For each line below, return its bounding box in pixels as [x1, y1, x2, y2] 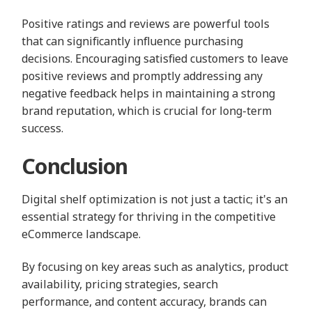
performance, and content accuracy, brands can [22, 294, 267, 310]
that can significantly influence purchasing [22, 33, 244, 49]
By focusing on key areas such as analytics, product [22, 259, 289, 275]
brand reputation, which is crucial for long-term [22, 102, 272, 118]
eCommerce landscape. [22, 226, 141, 242]
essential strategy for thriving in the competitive [22, 208, 276, 224]
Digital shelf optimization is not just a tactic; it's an [22, 191, 288, 207]
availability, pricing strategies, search [22, 276, 219, 292]
